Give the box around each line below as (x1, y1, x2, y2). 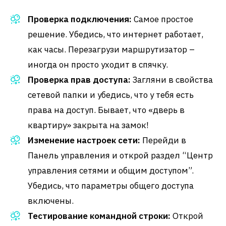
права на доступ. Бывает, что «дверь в (28, 104, 185, 116)
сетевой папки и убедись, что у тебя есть (28, 89, 194, 100)
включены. (28, 195, 74, 206)
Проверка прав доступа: (28, 74, 131, 85)
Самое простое (132, 14, 193, 25)
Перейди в (140, 135, 186, 146)
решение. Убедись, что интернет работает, (28, 29, 203, 40)
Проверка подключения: (28, 14, 132, 25)
